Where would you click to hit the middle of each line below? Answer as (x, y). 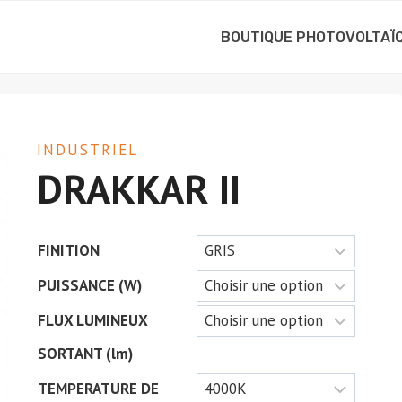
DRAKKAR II (138, 188)
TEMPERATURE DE (98, 389)
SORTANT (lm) (85, 354)
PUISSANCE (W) (89, 286)
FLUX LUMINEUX (92, 321)
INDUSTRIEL (87, 150)
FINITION (68, 251)
